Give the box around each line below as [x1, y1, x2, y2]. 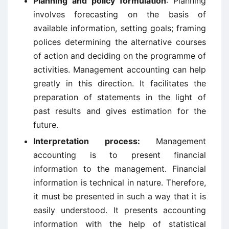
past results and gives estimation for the [33, 106, 206, 116]
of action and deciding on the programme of [33, 51, 206, 61]
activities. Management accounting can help [33, 64, 206, 75]
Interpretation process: [33, 136, 156, 146]
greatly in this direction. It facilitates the [33, 78, 206, 88]
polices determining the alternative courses [33, 37, 206, 47]
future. [33, 120, 58, 130]
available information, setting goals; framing [33, 23, 206, 33]
